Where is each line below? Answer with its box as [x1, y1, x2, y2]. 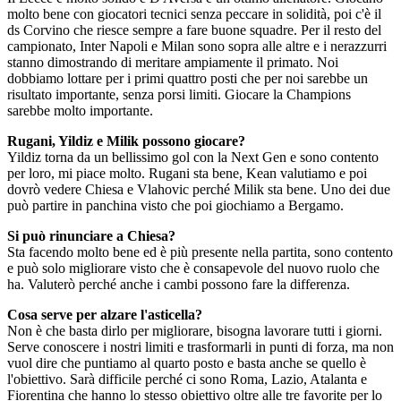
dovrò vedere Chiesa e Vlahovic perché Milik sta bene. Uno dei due [7, 182, 390, 197]
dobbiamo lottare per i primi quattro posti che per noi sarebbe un [7, 71, 368, 86]
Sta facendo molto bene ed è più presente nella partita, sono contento [7, 244, 393, 260]
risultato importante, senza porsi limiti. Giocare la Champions [7, 87, 351, 102]
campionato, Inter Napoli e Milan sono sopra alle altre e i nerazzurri [7, 38, 387, 54]
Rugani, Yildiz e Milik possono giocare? [7, 133, 245, 149]
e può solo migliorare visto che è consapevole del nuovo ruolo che [7, 260, 380, 276]
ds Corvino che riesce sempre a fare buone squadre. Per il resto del [7, 22, 381, 38]
